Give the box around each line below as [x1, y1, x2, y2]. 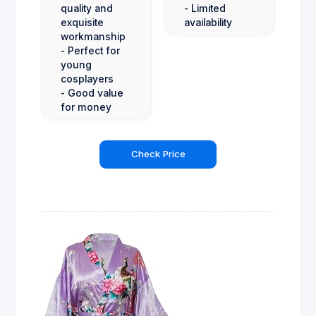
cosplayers [61, 73, 114, 85]
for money [61, 102, 111, 114]
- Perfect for [61, 45, 120, 57]
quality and [61, 3, 113, 15]
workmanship [61, 31, 126, 43]
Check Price [130, 148, 186, 160]
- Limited [184, 3, 226, 15]
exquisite [61, 17, 104, 29]
